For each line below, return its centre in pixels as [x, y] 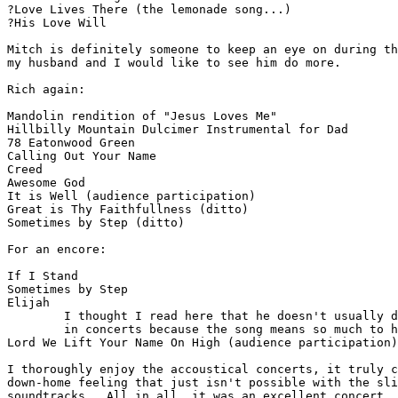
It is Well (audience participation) [131, 196]
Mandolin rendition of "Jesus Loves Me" [142, 116]
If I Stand [43, 276]
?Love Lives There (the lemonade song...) [149, 10]
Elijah [28, 303]
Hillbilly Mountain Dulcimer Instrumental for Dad [178, 130]
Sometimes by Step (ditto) [96, 223]
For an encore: [57, 250]
